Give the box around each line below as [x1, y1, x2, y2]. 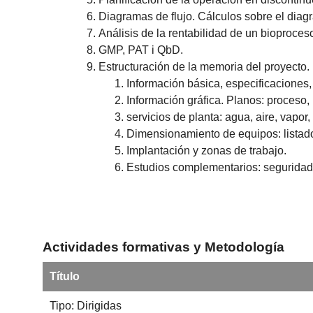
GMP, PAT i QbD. [99, 44, 184, 57]
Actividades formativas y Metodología [43, 239, 285, 254]
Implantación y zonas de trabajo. [126, 145, 287, 157]
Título [49, 270, 80, 283]
